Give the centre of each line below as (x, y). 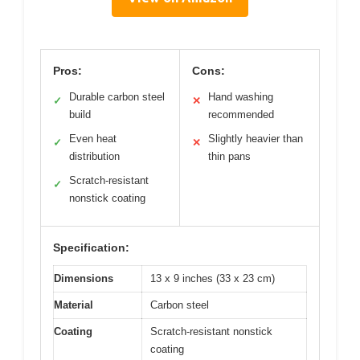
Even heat (93, 139)
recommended (241, 115)
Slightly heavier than (256, 139)
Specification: (91, 248)
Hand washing (241, 97)
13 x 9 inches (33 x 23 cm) (213, 279)
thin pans (229, 157)
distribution (94, 157)
